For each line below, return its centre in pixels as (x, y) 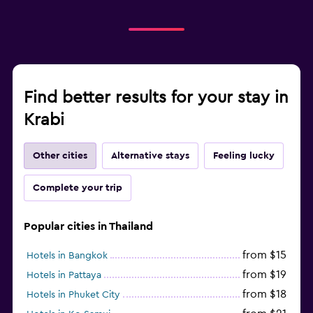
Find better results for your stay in (156, 97)
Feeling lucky (244, 155)
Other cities (60, 155)
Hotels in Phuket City (73, 294)
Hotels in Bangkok (67, 255)
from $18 (264, 294)
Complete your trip (78, 188)
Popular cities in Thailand (88, 226)
